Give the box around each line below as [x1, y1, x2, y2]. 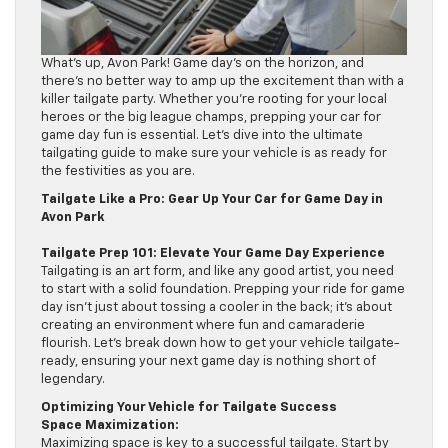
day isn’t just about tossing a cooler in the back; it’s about [41, 300, 392, 314]
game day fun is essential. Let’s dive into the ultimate [41, 128, 363, 142]
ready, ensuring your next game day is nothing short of [41, 354, 376, 368]
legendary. [41, 372, 105, 386]
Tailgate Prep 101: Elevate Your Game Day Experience [41, 246, 385, 260]
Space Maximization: [41, 418, 179, 432]
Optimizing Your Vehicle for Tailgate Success [41, 400, 337, 414]
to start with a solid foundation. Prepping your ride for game [41, 282, 405, 296]
